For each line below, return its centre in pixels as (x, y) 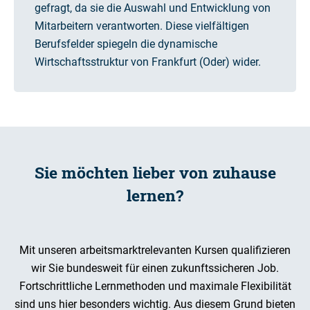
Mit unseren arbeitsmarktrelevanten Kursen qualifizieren (155, 250)
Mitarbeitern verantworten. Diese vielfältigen (142, 26)
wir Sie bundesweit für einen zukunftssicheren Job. (155, 268)
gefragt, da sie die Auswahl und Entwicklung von (153, 8)
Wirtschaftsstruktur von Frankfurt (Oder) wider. (148, 62)
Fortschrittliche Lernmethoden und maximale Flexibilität (155, 286)
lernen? (155, 195)
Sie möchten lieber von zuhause (155, 173)
